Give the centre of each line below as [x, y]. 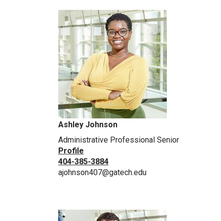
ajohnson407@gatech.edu [102, 173]
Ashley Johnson [88, 125]
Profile [71, 151]
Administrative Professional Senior [119, 140]
